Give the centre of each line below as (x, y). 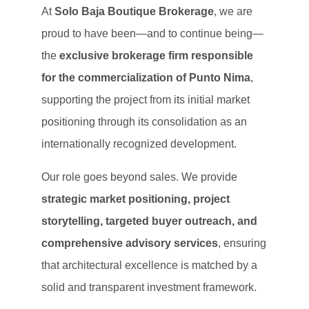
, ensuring (242, 243)
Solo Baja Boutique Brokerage (134, 11)
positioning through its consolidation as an (144, 122)
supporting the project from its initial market (146, 100)
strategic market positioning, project (136, 199)
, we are (233, 11)
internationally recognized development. (139, 144)
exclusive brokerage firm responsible (156, 56)
